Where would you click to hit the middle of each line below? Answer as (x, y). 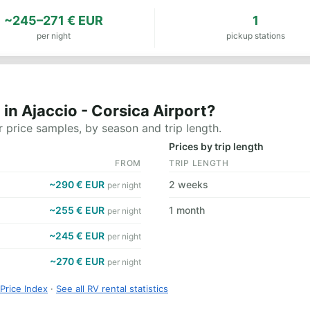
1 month (187, 210)
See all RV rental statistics (112, 289)
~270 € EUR (77, 261)
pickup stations (256, 36)
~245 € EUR (77, 236)
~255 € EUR (77, 210)
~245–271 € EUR (54, 20)
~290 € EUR (77, 184)
